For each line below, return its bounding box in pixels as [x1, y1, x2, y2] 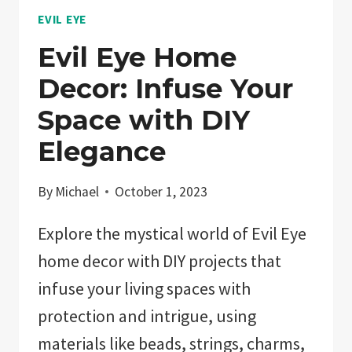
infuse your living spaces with [38, 277, 251, 300]
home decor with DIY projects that [38, 250, 281, 273]
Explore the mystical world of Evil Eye [38, 222, 306, 245]
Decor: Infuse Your [38, 71, 293, 105]
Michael [55, 183, 100, 201]
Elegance [38, 134, 166, 168]
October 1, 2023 [115, 183, 208, 201]
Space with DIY [38, 103, 250, 137]
